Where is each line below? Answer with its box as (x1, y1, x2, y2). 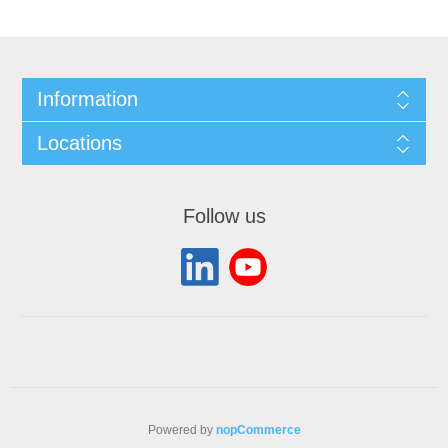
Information (36, 88, 138, 111)
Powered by (147, 423, 216, 438)
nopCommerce (215, 423, 301, 438)
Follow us (182, 205, 266, 228)
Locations (36, 132, 122, 155)
